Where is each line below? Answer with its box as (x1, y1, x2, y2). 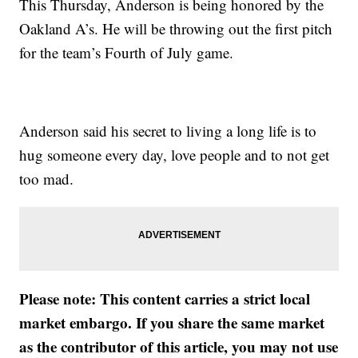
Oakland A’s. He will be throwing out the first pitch (19, 18, 333, 38)
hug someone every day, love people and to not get (19, 145, 330, 165)
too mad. (19, 169, 74, 189)
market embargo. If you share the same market (19, 312, 325, 333)
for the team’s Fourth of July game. (19, 42, 234, 62)
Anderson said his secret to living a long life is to (19, 121, 317, 141)
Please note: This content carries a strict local (19, 288, 311, 309)
